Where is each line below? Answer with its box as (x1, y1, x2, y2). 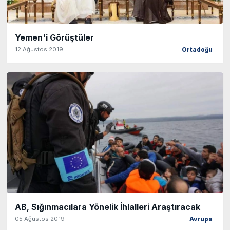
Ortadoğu (182, 46, 213, 54)
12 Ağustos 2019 (15, 46, 63, 53)
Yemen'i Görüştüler (15, 32, 94, 43)
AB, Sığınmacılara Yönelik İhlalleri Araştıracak (15, 201, 200, 212)
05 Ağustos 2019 (15, 215, 65, 222)
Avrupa (189, 215, 213, 223)
